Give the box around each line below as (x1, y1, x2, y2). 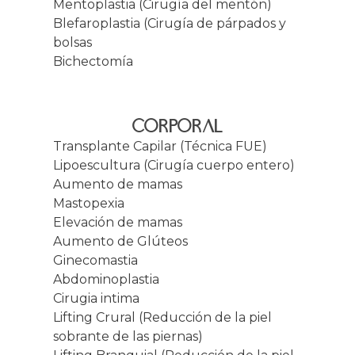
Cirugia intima (52, 291, 139, 307)
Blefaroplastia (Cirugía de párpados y (52, 16, 286, 32)
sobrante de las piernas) (52, 329, 203, 345)
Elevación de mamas (52, 215, 182, 231)
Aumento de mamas (52, 177, 182, 193)
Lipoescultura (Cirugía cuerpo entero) (52, 158, 295, 174)
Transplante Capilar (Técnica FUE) (52, 139, 267, 155)
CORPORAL (132, 117, 223, 139)
